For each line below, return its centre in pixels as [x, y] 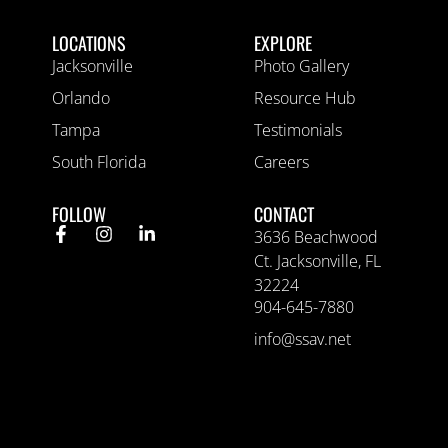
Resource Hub [305, 97]
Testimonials [298, 129]
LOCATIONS [89, 42]
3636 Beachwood [316, 236]
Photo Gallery [301, 65]
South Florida [99, 161]
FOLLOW [79, 213]
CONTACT [284, 213]
